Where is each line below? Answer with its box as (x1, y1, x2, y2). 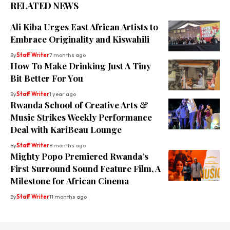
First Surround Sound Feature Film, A (10, 162, 161, 174)
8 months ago (49, 141, 86, 149)
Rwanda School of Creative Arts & (10, 99, 148, 110)
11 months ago (49, 193, 87, 200)
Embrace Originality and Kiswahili (10, 33, 149, 45)
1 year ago (49, 90, 76, 98)
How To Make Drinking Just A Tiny (10, 60, 151, 71)
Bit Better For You (10, 72, 83, 84)
